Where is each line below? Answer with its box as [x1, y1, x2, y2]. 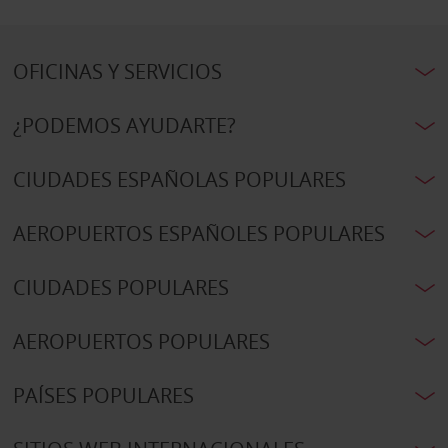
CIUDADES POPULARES [12, 274, 229, 302]
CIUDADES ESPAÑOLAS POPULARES [12, 166, 346, 194]
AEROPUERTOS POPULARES [12, 328, 270, 356]
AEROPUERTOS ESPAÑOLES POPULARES [12, 220, 385, 248]
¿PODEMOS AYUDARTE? [12, 112, 236, 140]
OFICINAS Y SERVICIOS [12, 58, 222, 86]
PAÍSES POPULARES [12, 382, 194, 410]
